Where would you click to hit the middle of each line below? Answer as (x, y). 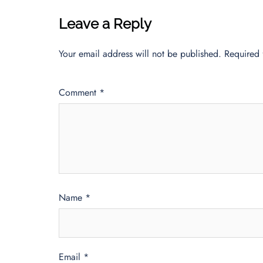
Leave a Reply (105, 23)
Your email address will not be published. (140, 53)
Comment (79, 92)
